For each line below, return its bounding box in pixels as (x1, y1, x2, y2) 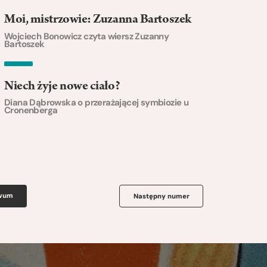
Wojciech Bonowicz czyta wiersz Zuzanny (4, 30, 169, 42)
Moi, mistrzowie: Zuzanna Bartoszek (4, 14, 191, 27)
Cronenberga (4, 104, 58, 117)
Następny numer (133, 191, 190, 200)
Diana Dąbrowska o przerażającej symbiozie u (4, 97, 189, 109)
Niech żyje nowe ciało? (4, 80, 120, 94)
